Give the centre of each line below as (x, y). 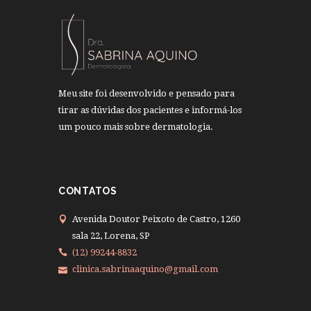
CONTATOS (88, 191)
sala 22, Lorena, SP (111, 235)
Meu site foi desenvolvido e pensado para (146, 93)
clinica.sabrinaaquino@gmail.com (145, 269)
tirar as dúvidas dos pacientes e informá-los (150, 110)
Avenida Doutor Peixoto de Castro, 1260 (156, 219)
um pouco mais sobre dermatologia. (136, 126)
